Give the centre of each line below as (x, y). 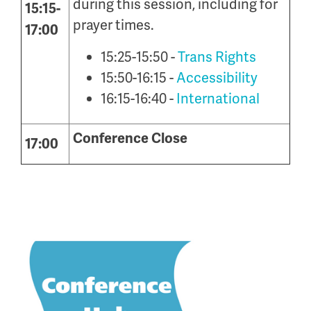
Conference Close (130, 138)
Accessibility (217, 78)
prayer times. (114, 25)
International (218, 99)
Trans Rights (217, 57)
